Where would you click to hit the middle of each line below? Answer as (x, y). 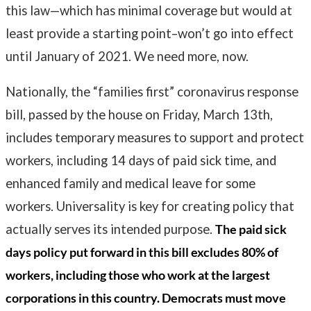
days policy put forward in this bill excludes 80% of (142, 252)
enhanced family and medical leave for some (131, 184)
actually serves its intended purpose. (110, 229)
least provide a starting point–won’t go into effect (150, 33)
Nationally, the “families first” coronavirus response (152, 92)
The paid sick (251, 229)
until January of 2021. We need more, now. (128, 56)
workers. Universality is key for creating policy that (150, 207)
